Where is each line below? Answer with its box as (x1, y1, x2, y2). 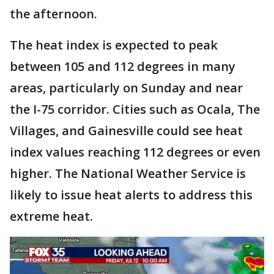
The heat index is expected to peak (10, 37, 218, 53)
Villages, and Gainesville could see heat (10, 122, 243, 139)
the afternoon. (10, 6, 97, 22)
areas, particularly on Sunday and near (10, 80, 243, 96)
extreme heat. (10, 208, 93, 224)
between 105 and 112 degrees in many (10, 58, 235, 75)
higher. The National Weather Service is (10, 165, 246, 182)
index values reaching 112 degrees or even (10, 144, 261, 160)
